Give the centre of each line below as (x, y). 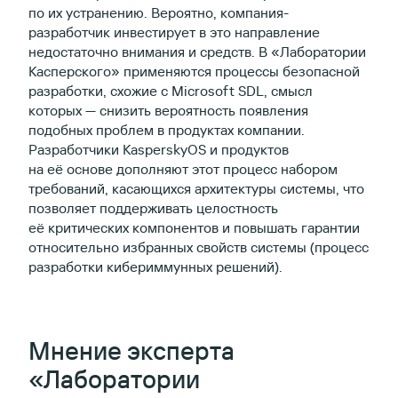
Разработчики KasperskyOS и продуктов (159, 149)
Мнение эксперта (131, 350)
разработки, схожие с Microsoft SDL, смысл (171, 90)
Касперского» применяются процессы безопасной (194, 71)
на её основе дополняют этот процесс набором (183, 168)
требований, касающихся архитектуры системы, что (196, 188)
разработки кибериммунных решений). (155, 266)
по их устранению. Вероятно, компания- (159, 12)
